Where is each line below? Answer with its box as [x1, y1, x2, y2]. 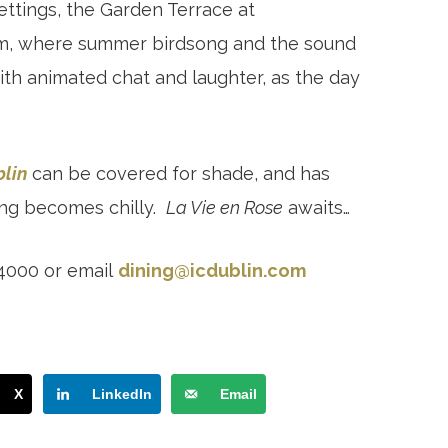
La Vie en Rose [166, 197, 283, 219]
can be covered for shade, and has [27, 163, 330, 185]
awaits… [283, 197, 350, 219]
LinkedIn [91, 386, 152, 403]
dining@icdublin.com [118, 260, 306, 282]
